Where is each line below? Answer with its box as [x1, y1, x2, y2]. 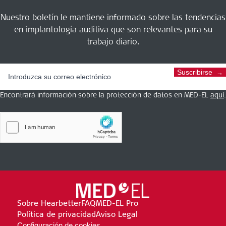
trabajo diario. [86, 36, 140, 47]
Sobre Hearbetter [17, 197, 81, 208]
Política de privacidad [17, 208, 96, 219]
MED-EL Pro [95, 197, 138, 208]
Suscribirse [177, 68, 212, 77]
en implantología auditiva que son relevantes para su [14, 24, 212, 35]
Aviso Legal [95, 208, 138, 219]
